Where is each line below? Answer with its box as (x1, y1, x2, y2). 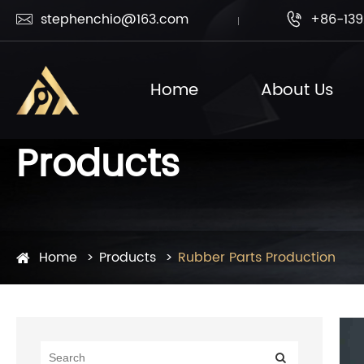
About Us (261, 76, 335, 104)
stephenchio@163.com (41, 9, 188, 30)
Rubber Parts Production (178, 247, 336, 268)
